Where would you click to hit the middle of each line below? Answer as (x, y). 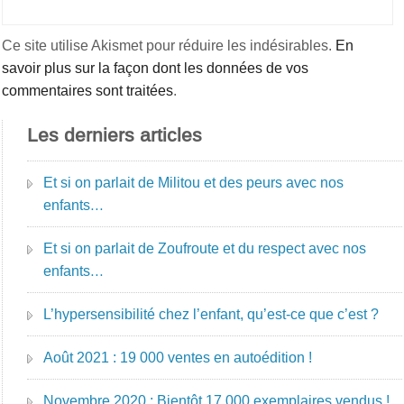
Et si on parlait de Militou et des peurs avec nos (194, 183)
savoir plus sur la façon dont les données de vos (156, 68)
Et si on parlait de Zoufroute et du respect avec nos (205, 248)
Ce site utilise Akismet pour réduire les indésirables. (169, 46)
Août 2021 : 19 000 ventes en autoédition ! (178, 358)
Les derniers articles (115, 135)
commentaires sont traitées (88, 91)
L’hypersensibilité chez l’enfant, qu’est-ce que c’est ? (211, 314)
